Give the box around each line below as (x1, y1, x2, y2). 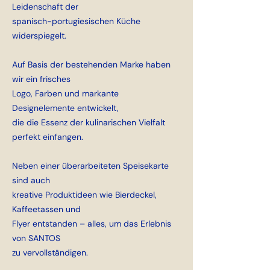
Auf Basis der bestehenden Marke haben (12, 59, 171, 71)
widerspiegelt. (12, 30, 66, 42)
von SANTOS (12, 233, 60, 244)
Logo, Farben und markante (12, 88, 119, 99)
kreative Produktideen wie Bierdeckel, (12, 189, 157, 201)
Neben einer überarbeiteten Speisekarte (12, 160, 169, 172)
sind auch (12, 175, 50, 186)
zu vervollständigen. (12, 247, 88, 259)
